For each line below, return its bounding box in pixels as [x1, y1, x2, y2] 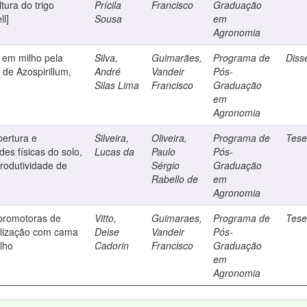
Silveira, [95, 131, 130, 145]
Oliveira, [151, 131, 188, 145]
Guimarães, [151, 51, 203, 64]
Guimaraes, [151, 211, 203, 225]
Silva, [95, 51, 119, 64]
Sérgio [151, 158, 180, 172]
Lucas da [95, 145, 135, 158]
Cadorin [95, 238, 130, 252]
